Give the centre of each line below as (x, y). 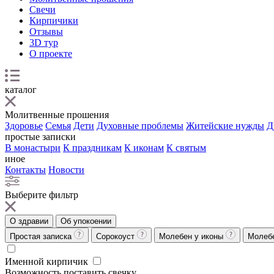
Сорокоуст (117, 236)
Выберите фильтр (42, 195)
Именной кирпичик (46, 261)
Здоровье (24, 126)
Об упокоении (86, 221)
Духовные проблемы (140, 126)
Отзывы (46, 31)
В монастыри (33, 148)
